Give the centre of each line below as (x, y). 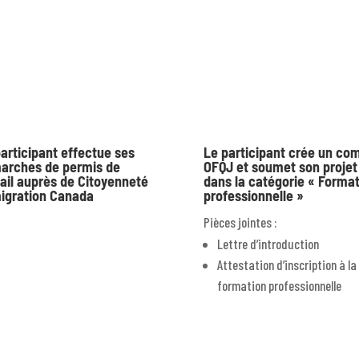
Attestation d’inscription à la (286, 265)
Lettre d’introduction (268, 244)
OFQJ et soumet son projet (280, 167)
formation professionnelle (279, 286)
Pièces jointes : (240, 222)
